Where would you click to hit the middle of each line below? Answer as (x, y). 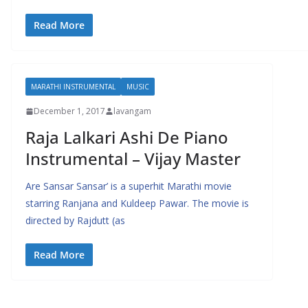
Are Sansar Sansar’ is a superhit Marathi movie (129, 186)
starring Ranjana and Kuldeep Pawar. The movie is (137, 203)
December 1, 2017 (69, 111)
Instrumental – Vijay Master (133, 158)
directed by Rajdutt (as (75, 220)
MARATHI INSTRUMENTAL (73, 87)
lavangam (132, 111)
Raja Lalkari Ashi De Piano (127, 137)
